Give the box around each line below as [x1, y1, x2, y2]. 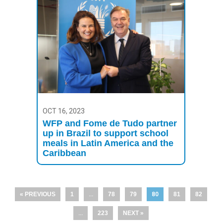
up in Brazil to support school [43, 128, 168, 138]
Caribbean [43, 148, 86, 158]
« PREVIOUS [20, 190, 55, 198]
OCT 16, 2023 [43, 107, 85, 115]
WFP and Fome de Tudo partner [43, 118, 177, 128]
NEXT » [123, 209, 144, 217]
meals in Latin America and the [43, 138, 173, 148]
